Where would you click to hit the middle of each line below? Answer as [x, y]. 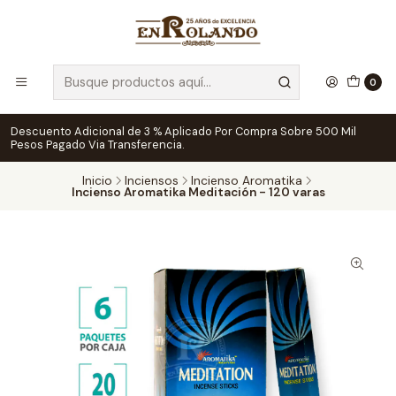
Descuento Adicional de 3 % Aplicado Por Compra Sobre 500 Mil [183, 131]
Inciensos [151, 180]
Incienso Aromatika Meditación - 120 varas [198, 192]
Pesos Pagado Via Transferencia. [97, 145]
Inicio [97, 180]
